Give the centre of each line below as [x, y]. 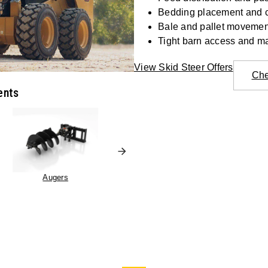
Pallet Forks [153, 177]
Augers [55, 177]
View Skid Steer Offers [184, 67]
